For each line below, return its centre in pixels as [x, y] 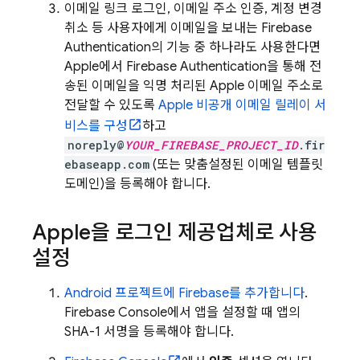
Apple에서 [95, 67]
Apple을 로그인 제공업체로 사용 [175, 232]
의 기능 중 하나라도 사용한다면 [236, 47]
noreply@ [96, 145]
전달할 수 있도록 [111, 105]
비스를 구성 [96, 126]
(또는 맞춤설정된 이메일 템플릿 [238, 165]
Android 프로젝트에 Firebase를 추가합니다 [184, 293]
